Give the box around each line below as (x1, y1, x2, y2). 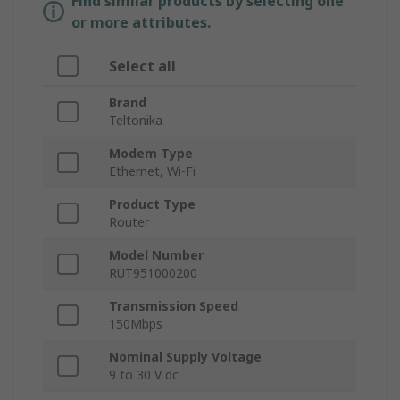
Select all (109, 56, 176, 77)
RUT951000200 (109, 264, 197, 282)
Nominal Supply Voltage (109, 348, 262, 366)
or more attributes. (71, 12, 211, 33)
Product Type (109, 196, 196, 213)
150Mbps (109, 315, 162, 333)
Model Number (109, 246, 204, 264)
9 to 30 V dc (109, 366, 179, 384)
